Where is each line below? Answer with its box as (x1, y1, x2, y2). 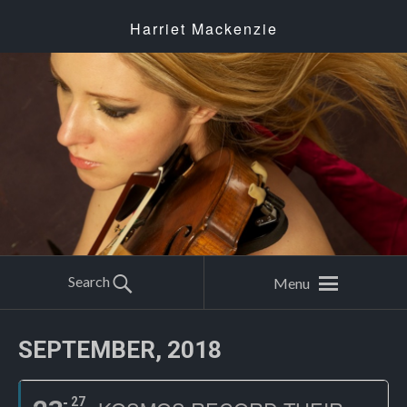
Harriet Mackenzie (129, 18, 278, 39)
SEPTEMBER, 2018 (18, 336, 222, 363)
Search (68, 273, 110, 290)
